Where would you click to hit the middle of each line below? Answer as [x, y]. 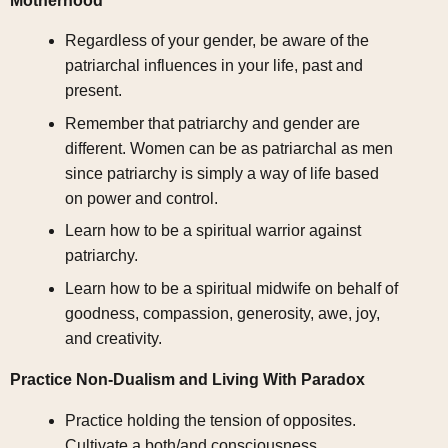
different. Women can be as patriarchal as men [228, 148]
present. [93, 91]
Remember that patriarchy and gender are [212, 123]
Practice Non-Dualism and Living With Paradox [187, 379]
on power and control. [141, 198]
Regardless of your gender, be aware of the [216, 41]
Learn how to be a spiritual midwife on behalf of [231, 288]
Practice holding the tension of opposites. [210, 420]
